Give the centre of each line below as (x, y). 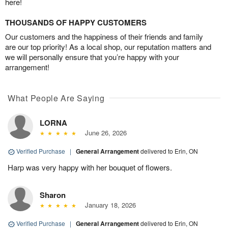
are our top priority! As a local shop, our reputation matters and (108, 47)
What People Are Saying (56, 98)
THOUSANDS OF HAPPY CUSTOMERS (76, 23)
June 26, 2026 (104, 133)
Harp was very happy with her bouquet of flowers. (90, 167)
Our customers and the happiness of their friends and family (104, 37)
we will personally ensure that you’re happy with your (92, 57)
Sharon (53, 195)
